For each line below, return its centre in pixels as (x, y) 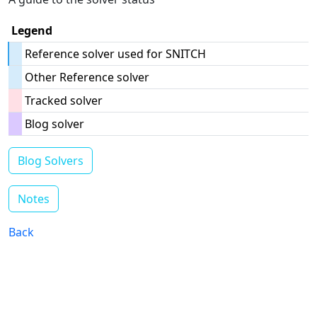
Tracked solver (64, 100)
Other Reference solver (87, 77)
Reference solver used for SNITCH (115, 54)
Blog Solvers (51, 161)
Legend (32, 30)
